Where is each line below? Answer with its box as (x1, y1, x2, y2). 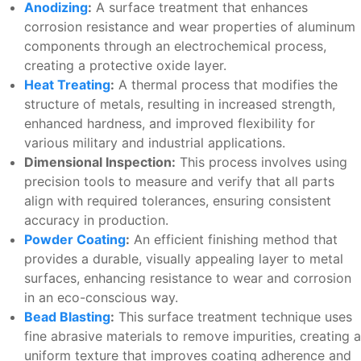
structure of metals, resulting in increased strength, (24, 96, 335, 113)
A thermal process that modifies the (114, 77, 338, 93)
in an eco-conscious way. (24, 289, 178, 306)
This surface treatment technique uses (114, 309, 352, 326)
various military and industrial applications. (24, 135, 285, 151)
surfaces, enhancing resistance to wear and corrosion (24, 270, 351, 287)
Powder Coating (24, 231, 126, 248)
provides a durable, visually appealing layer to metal (24, 251, 343, 268)
